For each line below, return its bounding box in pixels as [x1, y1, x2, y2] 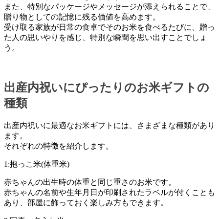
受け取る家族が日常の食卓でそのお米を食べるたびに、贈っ [4, 23, 215, 31]
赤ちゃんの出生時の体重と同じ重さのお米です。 [4, 177, 176, 186]
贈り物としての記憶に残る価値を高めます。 [4, 13, 160, 21]
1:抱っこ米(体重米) [4, 159, 69, 168]
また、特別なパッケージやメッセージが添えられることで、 [4, 2, 215, 11]
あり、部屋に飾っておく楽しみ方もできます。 [4, 198, 168, 207]
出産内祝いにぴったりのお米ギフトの [4, 81, 209, 94]
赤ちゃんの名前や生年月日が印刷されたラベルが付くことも [4, 188, 215, 197]
